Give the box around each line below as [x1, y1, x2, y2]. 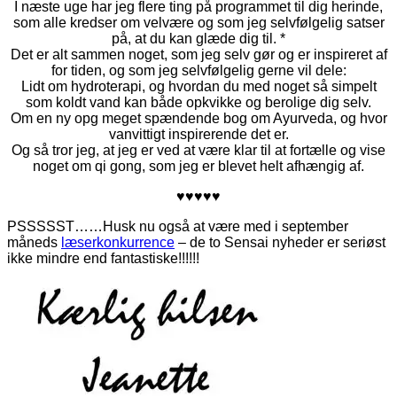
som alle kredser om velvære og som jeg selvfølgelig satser [12, 14, 385, 30]
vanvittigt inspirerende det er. [108, 126, 289, 142]
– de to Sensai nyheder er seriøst [175, 234, 385, 250]
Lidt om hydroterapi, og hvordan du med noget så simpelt [20, 78, 377, 94]
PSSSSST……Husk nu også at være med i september [7, 218, 348, 234]
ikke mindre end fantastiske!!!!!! [7, 250, 199, 266]
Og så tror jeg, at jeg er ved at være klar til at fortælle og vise [12, 142, 385, 158]
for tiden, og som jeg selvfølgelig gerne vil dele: [51, 62, 346, 78]
